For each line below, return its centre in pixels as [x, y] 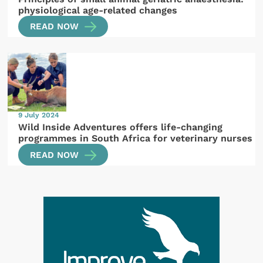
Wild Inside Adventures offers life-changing [121, 127]
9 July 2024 [39, 115]
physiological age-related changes [98, 10]
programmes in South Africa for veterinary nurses [136, 139]
